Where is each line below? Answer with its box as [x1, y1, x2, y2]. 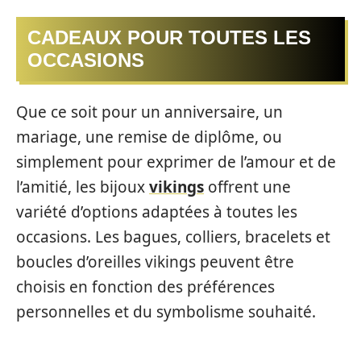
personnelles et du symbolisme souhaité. [16, 301, 316, 322]
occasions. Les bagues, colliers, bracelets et [16, 226, 330, 247]
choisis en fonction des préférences [16, 276, 275, 297]
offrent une [204, 176, 291, 197]
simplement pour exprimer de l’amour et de [16, 151, 336, 172]
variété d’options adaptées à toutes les [16, 201, 297, 222]
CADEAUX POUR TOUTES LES [27, 27, 311, 49]
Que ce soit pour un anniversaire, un [16, 101, 283, 122]
